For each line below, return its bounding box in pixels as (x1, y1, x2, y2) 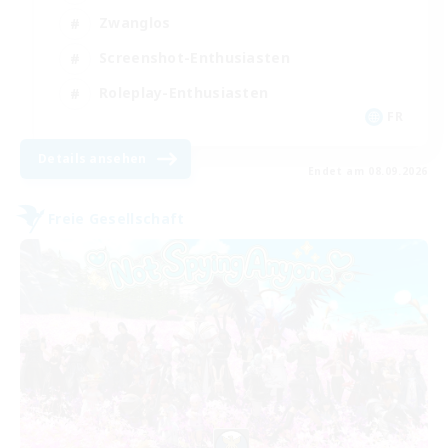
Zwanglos (99, 13, 171, 33)
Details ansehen (38, 149, 147, 167)
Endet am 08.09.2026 (307, 163, 428, 178)
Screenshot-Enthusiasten (99, 48, 290, 68)
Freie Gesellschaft (48, 209, 185, 229)
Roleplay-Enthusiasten (99, 83, 269, 103)
